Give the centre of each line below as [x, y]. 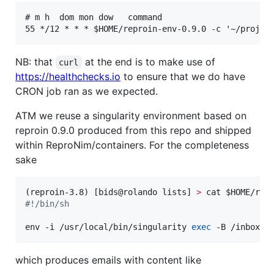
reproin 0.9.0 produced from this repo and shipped [133, 131]
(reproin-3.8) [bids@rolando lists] [111, 192]
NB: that [35, 62]
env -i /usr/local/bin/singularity [108, 227]
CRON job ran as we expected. [87, 91]
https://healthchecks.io [68, 77]
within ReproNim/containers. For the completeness [132, 145]
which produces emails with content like [108, 260]
